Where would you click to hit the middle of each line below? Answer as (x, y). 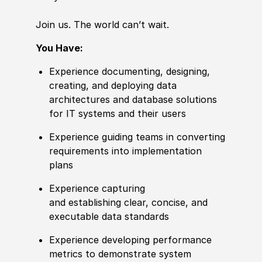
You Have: (60, 48)
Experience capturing (97, 189)
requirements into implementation (126, 151)
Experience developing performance (131, 240)
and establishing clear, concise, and (129, 203)
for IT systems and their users (121, 114)
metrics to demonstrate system (120, 254)
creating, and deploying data (113, 86)
